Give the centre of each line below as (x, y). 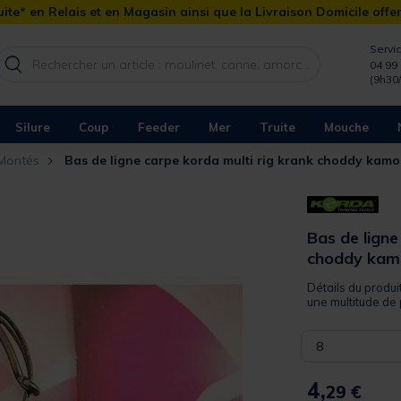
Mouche (346, 127)
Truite (277, 127)
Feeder (159, 127)
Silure (33, 127)
